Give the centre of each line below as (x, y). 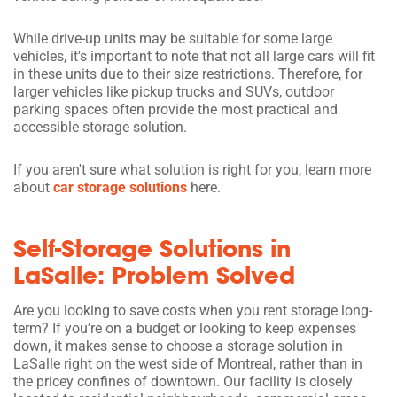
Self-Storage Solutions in (152, 248)
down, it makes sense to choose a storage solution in (178, 346)
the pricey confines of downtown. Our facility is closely (183, 381)
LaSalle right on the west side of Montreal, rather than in (188, 363)
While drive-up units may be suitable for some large (173, 38)
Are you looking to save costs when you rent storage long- (193, 310)
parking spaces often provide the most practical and (175, 109)
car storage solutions (120, 187)
